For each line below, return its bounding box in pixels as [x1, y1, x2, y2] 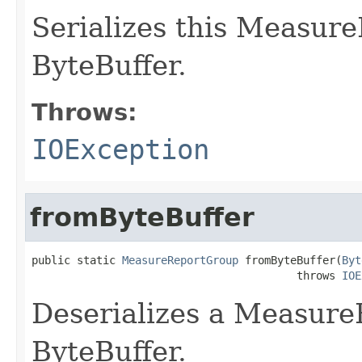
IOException [32, 133, 209, 166]
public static [32, 253, 122, 267]
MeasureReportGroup [122, 253, 238, 267]
